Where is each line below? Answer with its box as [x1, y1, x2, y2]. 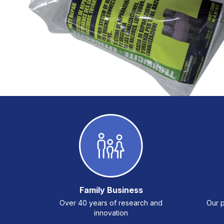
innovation [94, 208, 128, 217]
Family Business [79, 185, 143, 195]
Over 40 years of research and [59, 198, 162, 207]
